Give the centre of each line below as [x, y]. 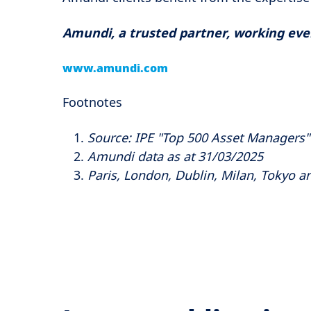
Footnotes [92, 102]
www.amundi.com [115, 68]
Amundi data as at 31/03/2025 [175, 156]
